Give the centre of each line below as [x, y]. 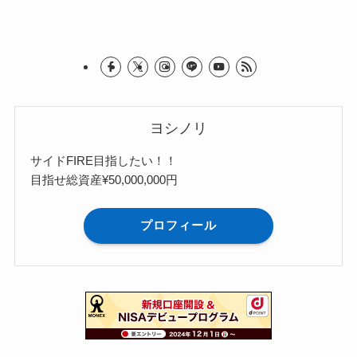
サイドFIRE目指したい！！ [104, 161]
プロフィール [178, 226]
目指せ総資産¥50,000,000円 [104, 180]
